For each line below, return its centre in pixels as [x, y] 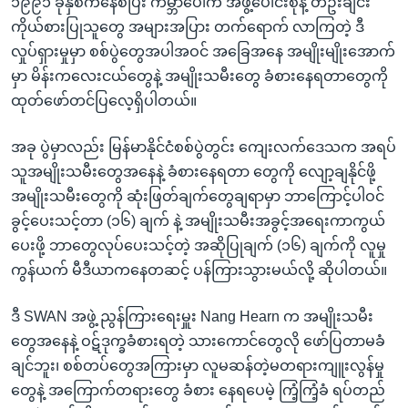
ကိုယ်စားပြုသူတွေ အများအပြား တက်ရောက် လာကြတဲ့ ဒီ [188, 26]
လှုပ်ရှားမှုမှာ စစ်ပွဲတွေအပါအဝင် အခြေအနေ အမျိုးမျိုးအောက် [203, 51]
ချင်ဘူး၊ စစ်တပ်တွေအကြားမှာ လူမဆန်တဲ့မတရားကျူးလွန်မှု [198, 365]
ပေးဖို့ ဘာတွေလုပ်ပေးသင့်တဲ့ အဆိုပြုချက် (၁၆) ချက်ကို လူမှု [199, 245]
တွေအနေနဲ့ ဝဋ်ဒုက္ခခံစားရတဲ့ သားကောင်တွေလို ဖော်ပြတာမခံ [198, 341]
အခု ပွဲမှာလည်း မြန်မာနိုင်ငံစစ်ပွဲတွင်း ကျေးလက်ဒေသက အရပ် [204, 147]
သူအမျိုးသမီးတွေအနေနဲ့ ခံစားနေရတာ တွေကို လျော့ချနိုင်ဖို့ [194, 171]
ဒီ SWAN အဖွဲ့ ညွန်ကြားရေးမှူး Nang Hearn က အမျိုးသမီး [192, 316]
